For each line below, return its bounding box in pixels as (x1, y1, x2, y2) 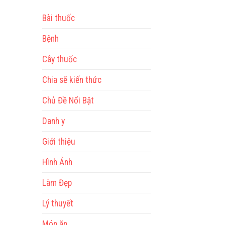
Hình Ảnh (42, 157, 72, 167)
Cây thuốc (42, 54, 77, 64)
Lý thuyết (42, 198, 73, 208)
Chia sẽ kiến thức (42, 74, 101, 85)
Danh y (42, 116, 65, 126)
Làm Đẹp (42, 177, 72, 188)
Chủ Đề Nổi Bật (42, 95, 94, 105)
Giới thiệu (42, 136, 75, 147)
